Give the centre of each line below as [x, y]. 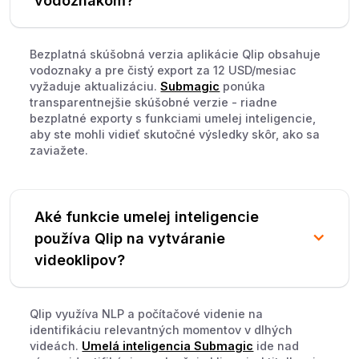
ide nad [276, 345]
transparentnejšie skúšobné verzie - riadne [154, 102]
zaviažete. [59, 150]
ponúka [243, 86]
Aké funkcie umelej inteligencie [147, 216]
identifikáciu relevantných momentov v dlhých [161, 329]
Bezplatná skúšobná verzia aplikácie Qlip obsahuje [175, 54]
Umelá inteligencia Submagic [168, 345]
